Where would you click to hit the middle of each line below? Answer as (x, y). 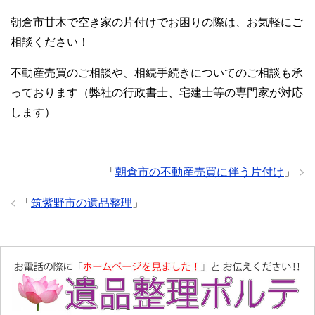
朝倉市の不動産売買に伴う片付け (200, 172)
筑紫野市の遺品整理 (82, 203)
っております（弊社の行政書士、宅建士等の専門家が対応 (157, 93)
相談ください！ (50, 42)
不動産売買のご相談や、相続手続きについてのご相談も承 (157, 73)
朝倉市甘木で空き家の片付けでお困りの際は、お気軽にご (157, 22)
